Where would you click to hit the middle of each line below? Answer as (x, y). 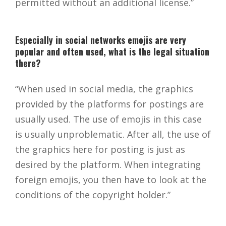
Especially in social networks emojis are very (101, 40)
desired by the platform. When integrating (108, 165)
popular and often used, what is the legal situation (112, 52)
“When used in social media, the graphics (104, 89)
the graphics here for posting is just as (100, 150)
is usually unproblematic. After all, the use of (113, 134)
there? (28, 63)
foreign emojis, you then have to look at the (111, 180)
